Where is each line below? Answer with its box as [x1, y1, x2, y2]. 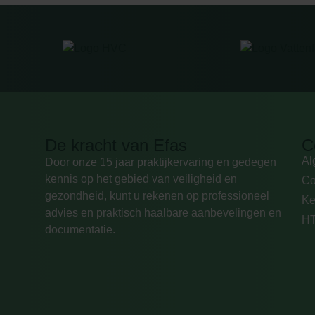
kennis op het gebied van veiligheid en [45, 172, 237, 185]
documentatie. [45, 223, 115, 236]
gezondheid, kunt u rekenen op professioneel [45, 189, 269, 202]
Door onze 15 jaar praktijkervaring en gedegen [45, 155, 276, 168]
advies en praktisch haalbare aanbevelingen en [45, 206, 281, 219]
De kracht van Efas [45, 135, 187, 155]
